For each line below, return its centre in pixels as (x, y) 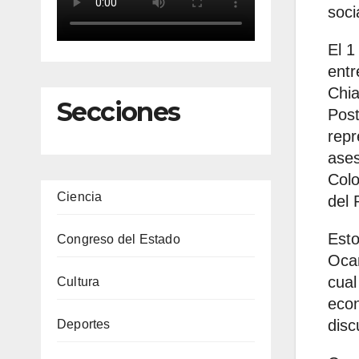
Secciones (119, 112)
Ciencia (80, 196)
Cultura (79, 281)
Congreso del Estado (119, 239)
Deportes (84, 324)
